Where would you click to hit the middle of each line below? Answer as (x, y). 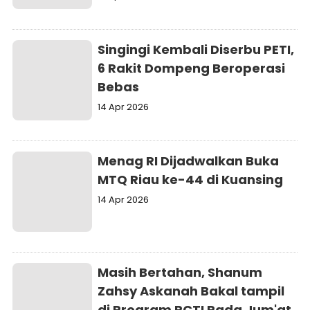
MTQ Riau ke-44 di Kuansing (191, 180)
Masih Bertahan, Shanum (180, 272)
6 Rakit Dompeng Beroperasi (192, 68)
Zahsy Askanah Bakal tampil (191, 291)
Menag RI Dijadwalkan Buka (189, 161)
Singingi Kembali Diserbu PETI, (196, 49)
